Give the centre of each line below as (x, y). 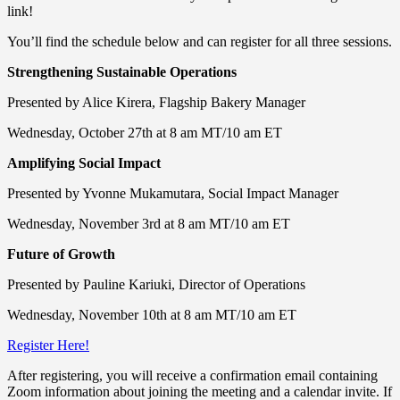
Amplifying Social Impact (84, 162)
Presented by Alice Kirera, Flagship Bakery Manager (156, 102)
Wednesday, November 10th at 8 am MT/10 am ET (152, 314)
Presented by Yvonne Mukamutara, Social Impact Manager (173, 193)
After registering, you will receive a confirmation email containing (192, 375)
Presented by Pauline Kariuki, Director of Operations (156, 284)
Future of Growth (61, 254)
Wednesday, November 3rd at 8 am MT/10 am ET (149, 223)
